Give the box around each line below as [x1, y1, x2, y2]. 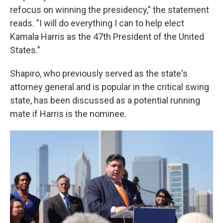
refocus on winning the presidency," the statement [10, 4, 209, 15]
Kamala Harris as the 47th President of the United [10, 31, 204, 42]
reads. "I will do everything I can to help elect [10, 18, 184, 28]
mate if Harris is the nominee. [10, 109, 126, 119]
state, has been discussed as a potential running [10, 95, 200, 106]
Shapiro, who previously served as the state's [10, 68, 188, 79]
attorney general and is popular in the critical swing [10, 82, 209, 92]
